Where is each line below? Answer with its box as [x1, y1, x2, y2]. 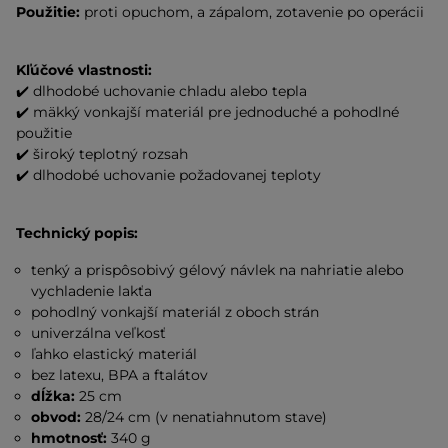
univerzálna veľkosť [31, 324, 167, 342]
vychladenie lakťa [31, 282, 153, 300]
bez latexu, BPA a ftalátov [31, 366, 209, 384]
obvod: [31, 408, 82, 426]
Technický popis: [16, 224, 138, 242]
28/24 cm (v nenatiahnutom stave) [81, 408, 328, 426]
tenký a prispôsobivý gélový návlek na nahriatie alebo [31, 261, 405, 279]
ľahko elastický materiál [31, 345, 198, 363]
